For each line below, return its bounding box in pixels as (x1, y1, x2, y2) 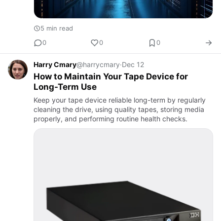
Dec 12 (122, 60, 144, 69)
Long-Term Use (34, 81, 97, 92)
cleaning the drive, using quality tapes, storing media (34, 105, 204, 113)
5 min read (40, 24, 73, 32)
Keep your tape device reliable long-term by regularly (34, 95, 206, 104)
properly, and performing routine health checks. (34, 114, 187, 123)
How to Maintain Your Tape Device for (34, 71, 188, 81)
